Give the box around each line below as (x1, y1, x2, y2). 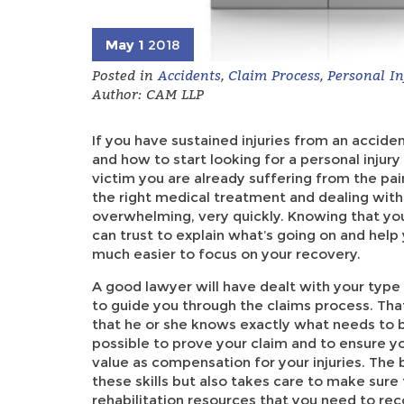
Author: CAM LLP (92, 84, 204, 103)
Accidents (158, 65, 221, 84)
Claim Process (228, 65, 320, 84)
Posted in (92, 65, 158, 84)
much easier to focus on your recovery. (92, 244, 361, 262)
